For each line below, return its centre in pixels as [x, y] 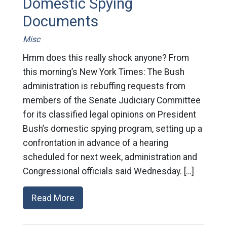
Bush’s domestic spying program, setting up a [112, 128]
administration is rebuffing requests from [104, 86]
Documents [60, 21]
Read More [53, 198]
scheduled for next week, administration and [110, 157]
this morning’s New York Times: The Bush [103, 72]
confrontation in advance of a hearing [95, 143]
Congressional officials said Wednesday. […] [108, 171]
